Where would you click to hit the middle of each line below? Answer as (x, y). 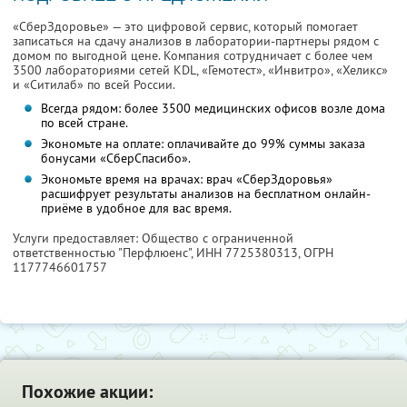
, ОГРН (316, 253)
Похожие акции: (87, 392)
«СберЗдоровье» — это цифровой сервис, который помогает (185, 27)
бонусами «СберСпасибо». (115, 159)
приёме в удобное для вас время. (136, 208)
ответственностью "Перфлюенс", (104, 253)
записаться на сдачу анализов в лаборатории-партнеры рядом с (196, 41)
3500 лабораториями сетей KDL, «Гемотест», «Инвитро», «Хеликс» (200, 70)
